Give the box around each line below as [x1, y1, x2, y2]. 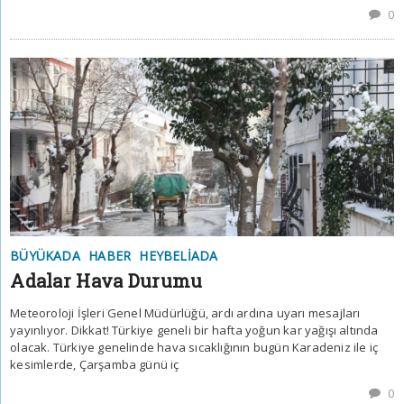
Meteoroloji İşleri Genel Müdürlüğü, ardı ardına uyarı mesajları [10, 305, 361, 322]
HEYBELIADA [139, 247, 218, 265]
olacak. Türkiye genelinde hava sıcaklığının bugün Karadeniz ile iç [10, 339, 379, 356]
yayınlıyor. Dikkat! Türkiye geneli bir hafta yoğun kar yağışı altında [10, 322, 379, 339]
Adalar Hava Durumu [10, 269, 203, 293]
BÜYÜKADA [10, 247, 80, 265]
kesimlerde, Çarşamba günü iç [10, 356, 179, 373]
